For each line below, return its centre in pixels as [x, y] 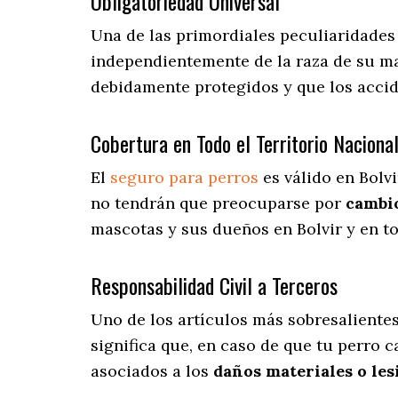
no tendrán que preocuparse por [218, 203]
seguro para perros [184, 178]
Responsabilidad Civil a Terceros [214, 286]
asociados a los [152, 371]
